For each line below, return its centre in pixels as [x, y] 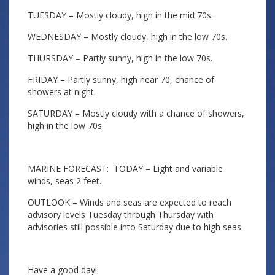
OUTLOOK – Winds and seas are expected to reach [130, 202]
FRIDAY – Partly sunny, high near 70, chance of [121, 79]
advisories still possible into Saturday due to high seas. [135, 227]
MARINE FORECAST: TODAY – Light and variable [125, 168]
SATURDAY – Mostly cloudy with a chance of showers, [136, 113]
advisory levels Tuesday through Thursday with [121, 215]
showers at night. [62, 92]
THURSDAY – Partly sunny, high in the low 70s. [120, 58]
